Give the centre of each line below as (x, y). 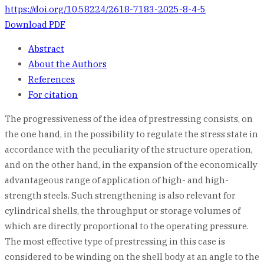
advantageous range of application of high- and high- (117, 180)
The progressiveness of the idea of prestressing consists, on (129, 119)
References (52, 79)
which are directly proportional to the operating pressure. (127, 226)
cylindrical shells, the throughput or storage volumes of (123, 211)
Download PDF (35, 24)
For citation (53, 95)
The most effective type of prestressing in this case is (115, 241)
